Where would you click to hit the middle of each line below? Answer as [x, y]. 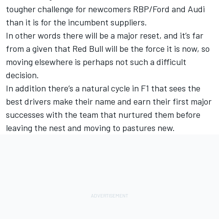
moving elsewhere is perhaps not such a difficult [96, 61]
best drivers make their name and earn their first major [109, 101]
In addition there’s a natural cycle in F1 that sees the [103, 88]
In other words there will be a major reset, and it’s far [105, 35]
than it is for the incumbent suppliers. [77, 22]
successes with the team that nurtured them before [103, 114]
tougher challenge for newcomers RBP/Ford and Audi [105, 9]
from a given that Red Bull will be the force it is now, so [108, 48]
